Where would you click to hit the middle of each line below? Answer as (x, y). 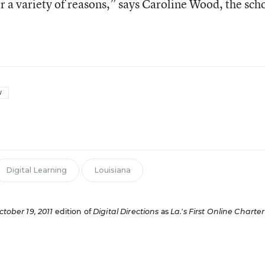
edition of (73, 211)
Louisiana (112, 170)
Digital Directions (126, 211)
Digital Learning (36, 170)
